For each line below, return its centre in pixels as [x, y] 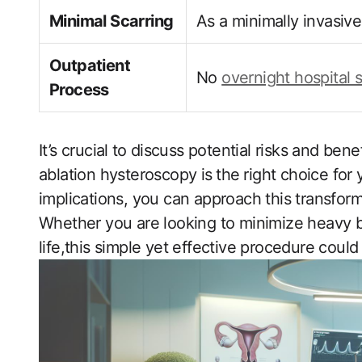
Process [79, 90]
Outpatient [90, 65]
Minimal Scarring [112, 21]
